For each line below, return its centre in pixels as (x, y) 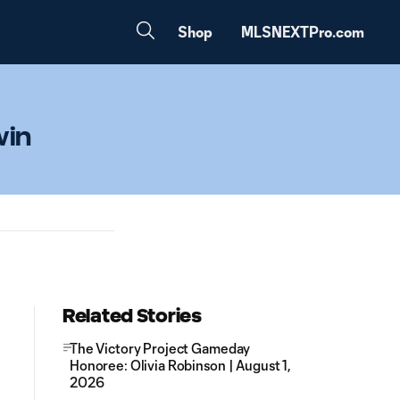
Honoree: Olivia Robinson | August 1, (180, 365)
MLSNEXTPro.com (303, 32)
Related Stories (132, 316)
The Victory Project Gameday (160, 348)
